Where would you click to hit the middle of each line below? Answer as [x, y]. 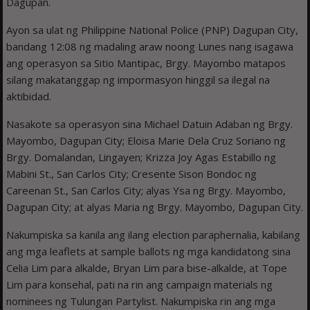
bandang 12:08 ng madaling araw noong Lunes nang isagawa [150, 47]
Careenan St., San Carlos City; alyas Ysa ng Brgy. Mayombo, [146, 191]
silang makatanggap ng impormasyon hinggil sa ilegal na [138, 80]
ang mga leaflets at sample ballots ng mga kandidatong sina [149, 252]
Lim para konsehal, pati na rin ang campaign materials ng [140, 285]
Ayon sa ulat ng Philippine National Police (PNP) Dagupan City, [153, 30]
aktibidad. [29, 97]
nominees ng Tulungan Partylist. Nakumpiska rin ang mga [141, 301]
